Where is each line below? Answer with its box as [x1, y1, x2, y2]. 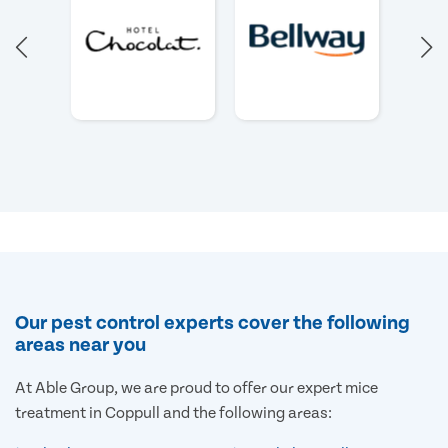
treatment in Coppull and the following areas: [15, 403, 332, 422]
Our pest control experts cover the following [15, 311, 410, 334]
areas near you [15, 333, 146, 356]
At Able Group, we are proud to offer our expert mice [15, 378, 378, 397]
